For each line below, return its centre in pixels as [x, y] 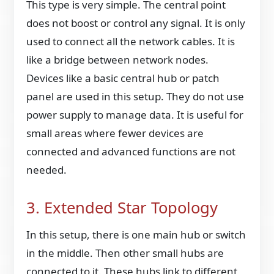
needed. [47, 169]
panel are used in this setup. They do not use [135, 96]
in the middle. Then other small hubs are [125, 253]
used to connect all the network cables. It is [131, 41]
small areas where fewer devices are [115, 133]
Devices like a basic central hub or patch [123, 78]
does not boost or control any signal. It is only [136, 23]
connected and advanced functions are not [131, 151]
